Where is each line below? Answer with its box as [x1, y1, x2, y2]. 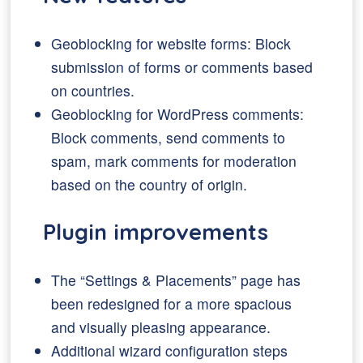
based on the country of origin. [51, 174, 248, 194]
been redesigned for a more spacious [51, 293, 293, 314]
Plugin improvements [43, 218, 269, 246]
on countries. [51, 80, 135, 100]
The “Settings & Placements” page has [51, 270, 301, 290]
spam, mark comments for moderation [51, 151, 297, 171]
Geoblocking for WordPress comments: [51, 104, 305, 124]
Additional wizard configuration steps [51, 340, 288, 361]
